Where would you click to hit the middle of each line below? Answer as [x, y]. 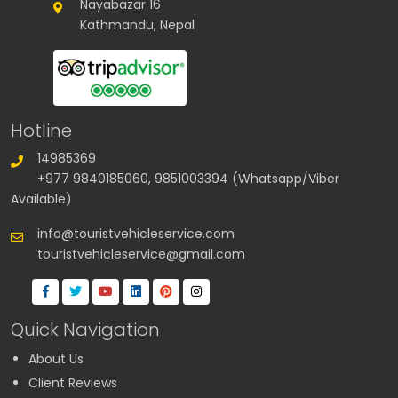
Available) [41, 199]
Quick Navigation [85, 329]
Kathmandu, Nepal [137, 25]
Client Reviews [73, 382]
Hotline [41, 130]
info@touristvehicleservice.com [136, 233]
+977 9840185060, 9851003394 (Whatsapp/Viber [188, 178]
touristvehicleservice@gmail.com [141, 254]
